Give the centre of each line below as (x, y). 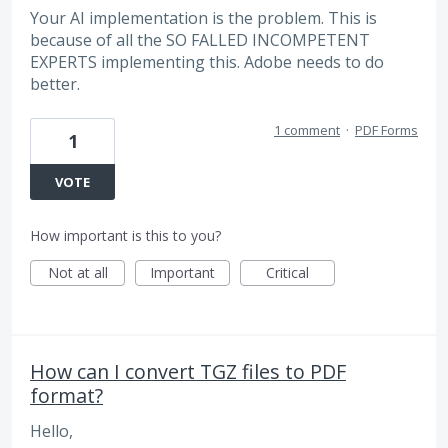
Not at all (77, 272)
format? (66, 395)
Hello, (51, 430)
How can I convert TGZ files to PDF (188, 371)
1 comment (307, 129)
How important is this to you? (125, 235)
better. (55, 84)
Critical (287, 272)
